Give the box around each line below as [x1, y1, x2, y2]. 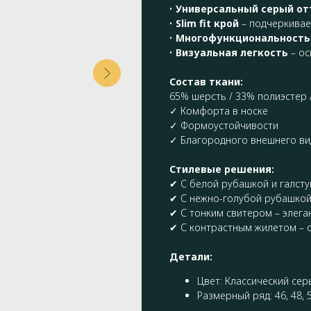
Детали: [169, 249, 212, 263]
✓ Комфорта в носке [169, 103, 268, 117]
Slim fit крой [176, 16, 239, 30]
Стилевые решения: [169, 162, 274, 176]
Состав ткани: [169, 74, 243, 88]
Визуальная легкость [176, 45, 288, 59]
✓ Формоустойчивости [169, 118, 278, 132]
